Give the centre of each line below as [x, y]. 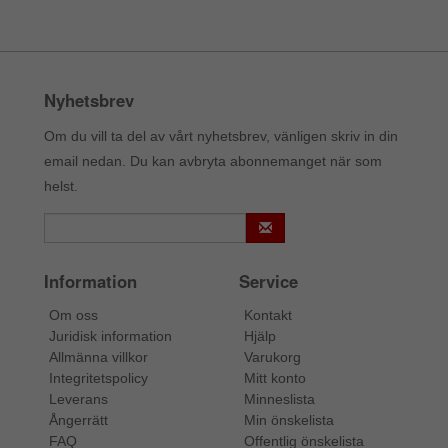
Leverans [78, 398]
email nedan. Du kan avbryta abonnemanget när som [213, 160]
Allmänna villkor [98, 356]
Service [268, 280]
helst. [61, 185]
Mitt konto [275, 377]
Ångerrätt [78, 419]
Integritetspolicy [98, 377]
